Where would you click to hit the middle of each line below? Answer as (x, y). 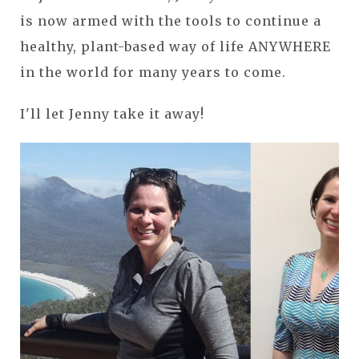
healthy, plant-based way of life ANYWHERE (175, 46)
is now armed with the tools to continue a (171, 20)
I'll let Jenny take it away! (112, 113)
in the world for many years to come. (153, 72)
